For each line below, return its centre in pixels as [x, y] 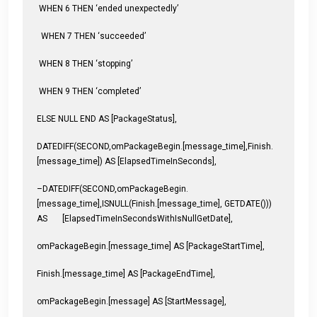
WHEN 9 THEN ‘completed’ [89, 91]
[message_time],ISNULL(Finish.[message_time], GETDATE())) [154, 203]
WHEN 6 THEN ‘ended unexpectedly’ [108, 8]
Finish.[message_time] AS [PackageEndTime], [126, 273]
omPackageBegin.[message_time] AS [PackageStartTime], [151, 246]
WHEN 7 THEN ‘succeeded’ [91, 36]
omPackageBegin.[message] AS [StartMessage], [137, 301]
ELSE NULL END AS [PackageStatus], [107, 119]
